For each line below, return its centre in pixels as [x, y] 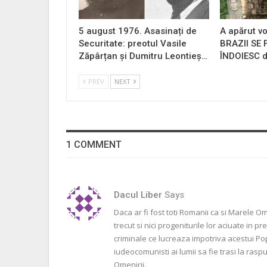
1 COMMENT [94, 145]
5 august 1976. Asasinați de [138, 31]
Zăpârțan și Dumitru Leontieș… [143, 56]
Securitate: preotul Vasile [133, 44]
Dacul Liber [139, 195]
